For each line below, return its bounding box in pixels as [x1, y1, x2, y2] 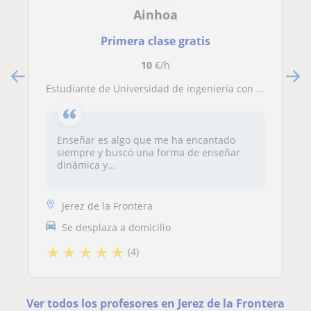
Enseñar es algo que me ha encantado [57, 133, 235, 146]
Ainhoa [133, 6, 178, 23]
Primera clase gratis [100, 33, 210, 49]
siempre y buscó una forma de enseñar [57, 146, 240, 159]
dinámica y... [57, 158, 116, 171]
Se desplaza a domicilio [62, 221, 171, 235]
